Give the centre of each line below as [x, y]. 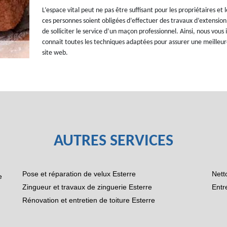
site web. [55, 53]
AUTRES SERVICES [113, 141]
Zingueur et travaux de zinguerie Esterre [87, 187]
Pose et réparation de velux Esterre [79, 174]
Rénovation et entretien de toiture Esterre [88, 200]
